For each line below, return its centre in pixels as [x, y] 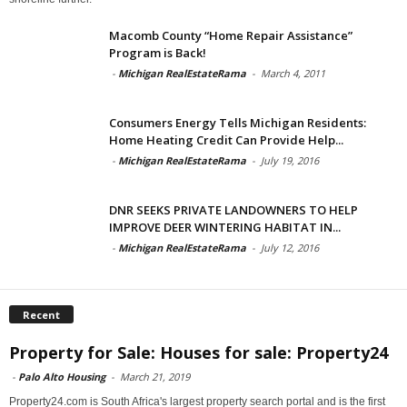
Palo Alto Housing [62, 376]
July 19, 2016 [290, 161]
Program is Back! [158, 53]
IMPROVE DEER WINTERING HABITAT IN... [225, 228]
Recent [41, 314]
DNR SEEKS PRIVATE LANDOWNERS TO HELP [233, 210]
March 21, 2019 [155, 376]
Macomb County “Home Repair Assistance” [231, 36]
